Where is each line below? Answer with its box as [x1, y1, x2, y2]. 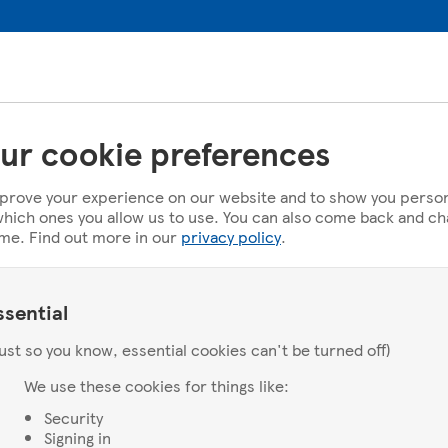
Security [44, 406, 103, 429]
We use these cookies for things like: [24, 374, 289, 397]
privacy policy [181, 225, 281, 248]
